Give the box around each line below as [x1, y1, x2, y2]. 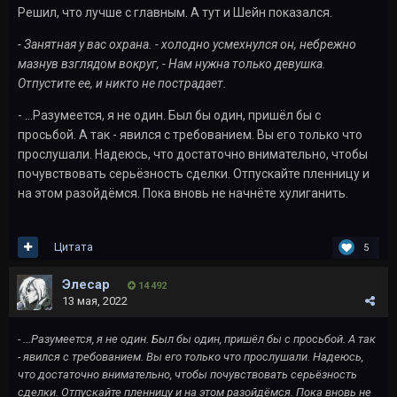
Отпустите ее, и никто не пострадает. [18, 75, 227, 90]
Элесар [62, 276, 110, 292]
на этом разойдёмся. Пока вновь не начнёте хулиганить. [18, 185, 348, 200]
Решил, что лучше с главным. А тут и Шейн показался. [18, 4, 335, 19]
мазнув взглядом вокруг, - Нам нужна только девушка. [18, 56, 326, 71]
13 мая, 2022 [62, 293, 128, 307]
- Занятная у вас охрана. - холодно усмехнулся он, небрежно [18, 36, 356, 51]
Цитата [54, 240, 93, 254]
